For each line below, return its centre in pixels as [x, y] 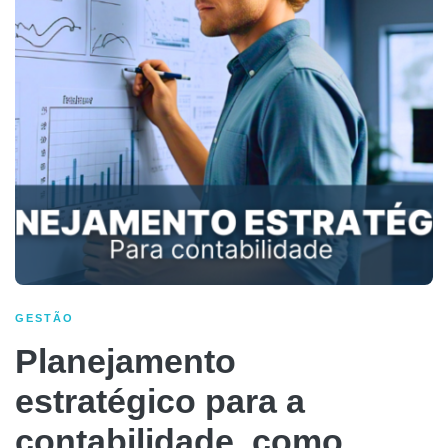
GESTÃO [44, 317]
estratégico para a [160, 400]
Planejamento [125, 360]
